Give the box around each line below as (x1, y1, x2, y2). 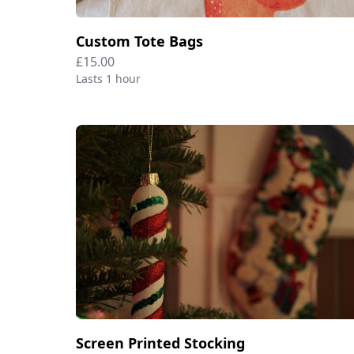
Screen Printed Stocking (76, 333, 245, 352)
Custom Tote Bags (76, 32, 203, 51)
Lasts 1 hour (76, 71, 141, 87)
